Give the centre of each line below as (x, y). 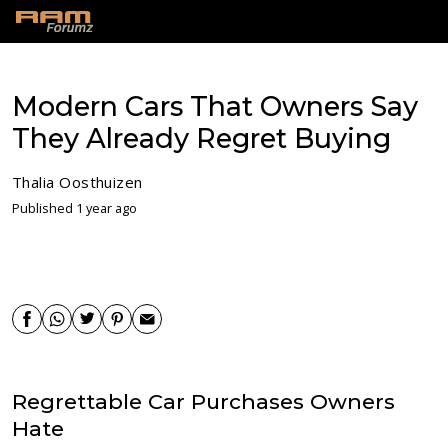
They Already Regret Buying (201, 138)
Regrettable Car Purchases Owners (203, 401)
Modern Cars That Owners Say (215, 106)
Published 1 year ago (74, 207)
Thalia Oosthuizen (77, 181)
